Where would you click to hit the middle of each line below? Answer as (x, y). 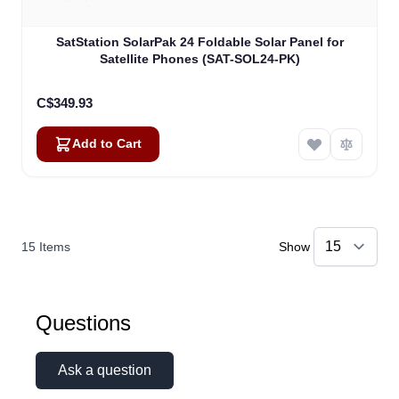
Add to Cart (107, 143)
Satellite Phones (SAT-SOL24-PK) (199, 58)
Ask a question (105, 370)
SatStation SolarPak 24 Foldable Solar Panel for (199, 41)
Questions (83, 322)
